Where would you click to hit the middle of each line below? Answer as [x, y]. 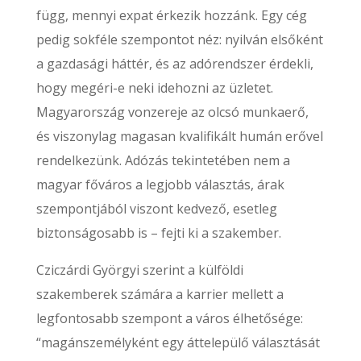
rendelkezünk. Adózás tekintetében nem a [163, 160]
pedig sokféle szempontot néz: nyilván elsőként [179, 39]
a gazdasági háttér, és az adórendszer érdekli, [174, 64]
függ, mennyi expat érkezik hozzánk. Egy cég [171, 15]
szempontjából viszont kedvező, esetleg [156, 209]
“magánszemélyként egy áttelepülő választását [178, 342]
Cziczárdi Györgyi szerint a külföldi [139, 270]
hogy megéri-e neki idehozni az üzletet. [154, 88]
